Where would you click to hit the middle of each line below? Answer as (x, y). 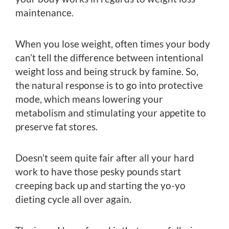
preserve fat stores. (56, 127)
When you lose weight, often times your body (113, 44)
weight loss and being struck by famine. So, (107, 72)
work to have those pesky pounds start (98, 172)
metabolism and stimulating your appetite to (111, 113)
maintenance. (44, 13)
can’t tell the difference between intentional (109, 58)
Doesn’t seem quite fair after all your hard (105, 158)
